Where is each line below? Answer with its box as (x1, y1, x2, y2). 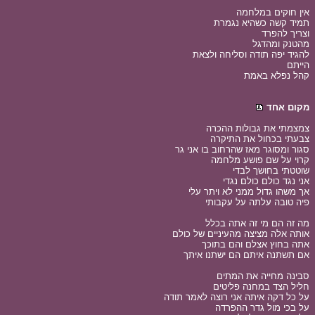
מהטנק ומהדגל (252, 39, 309, 49)
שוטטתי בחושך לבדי (233, 165, 309, 176)
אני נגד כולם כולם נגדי (223, 176, 309, 186)
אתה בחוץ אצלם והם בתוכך (202, 239, 309, 250)
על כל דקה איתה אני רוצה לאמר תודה (164, 292, 309, 302)
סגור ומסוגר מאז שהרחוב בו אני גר (175, 144, 309, 155)
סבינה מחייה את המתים (217, 271, 309, 281)
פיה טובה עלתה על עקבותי (205, 197, 309, 207)
